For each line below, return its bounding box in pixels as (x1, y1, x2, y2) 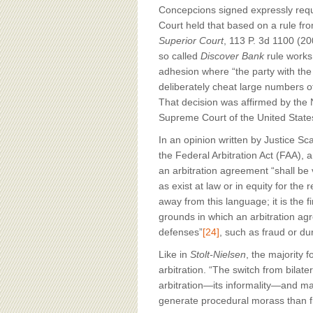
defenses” (159, 226, 203, 238)
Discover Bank (201, 50, 264, 61)
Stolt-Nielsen (190, 249, 246, 260)
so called (159, 50, 201, 61)
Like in (159, 249, 190, 260)
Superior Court (159, 35, 224, 46)
